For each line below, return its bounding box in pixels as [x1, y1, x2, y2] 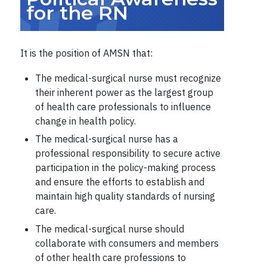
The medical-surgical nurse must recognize [35, 72, 221, 84]
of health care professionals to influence [35, 101, 211, 113]
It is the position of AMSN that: [20, 47, 153, 59]
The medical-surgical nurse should [35, 222, 184, 235]
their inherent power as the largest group [35, 86, 213, 98]
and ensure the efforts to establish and [35, 176, 204, 188]
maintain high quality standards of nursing [35, 190, 215, 203]
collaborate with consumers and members [35, 237, 219, 249]
